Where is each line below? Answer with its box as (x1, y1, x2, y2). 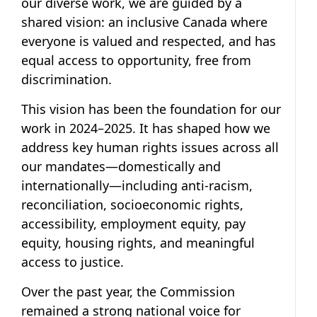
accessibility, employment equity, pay (21, 214, 246, 232)
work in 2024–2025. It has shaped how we (21, 119, 270, 137)
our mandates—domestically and (21, 157, 221, 175)
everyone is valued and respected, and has (21, 32, 276, 50)
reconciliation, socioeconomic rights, (21, 195, 243, 213)
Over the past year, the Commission (21, 282, 235, 300)
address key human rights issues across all (21, 138, 279, 156)
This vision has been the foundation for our (21, 100, 281, 117)
